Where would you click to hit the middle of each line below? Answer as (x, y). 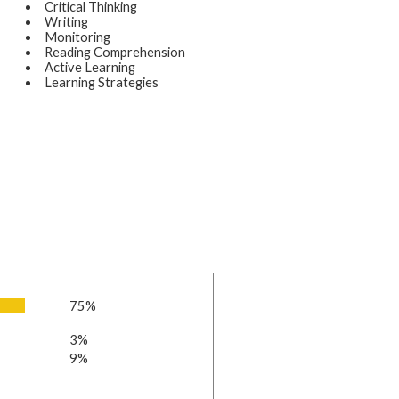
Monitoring (77, 37)
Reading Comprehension (115, 52)
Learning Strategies (102, 82)
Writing (66, 21)
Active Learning (90, 67)
